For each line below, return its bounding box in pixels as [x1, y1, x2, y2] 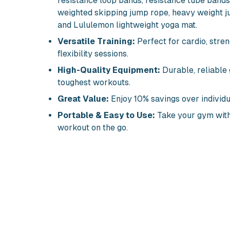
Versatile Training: [57, 36, 135, 46]
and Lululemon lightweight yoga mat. [57, 20, 197, 30]
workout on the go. [57, 123, 128, 132]
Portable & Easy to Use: [57, 110, 155, 120]
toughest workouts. [57, 78, 130, 87]
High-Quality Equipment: [57, 65, 160, 75]
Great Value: [57, 94, 109, 104]
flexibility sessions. [57, 49, 128, 59]
